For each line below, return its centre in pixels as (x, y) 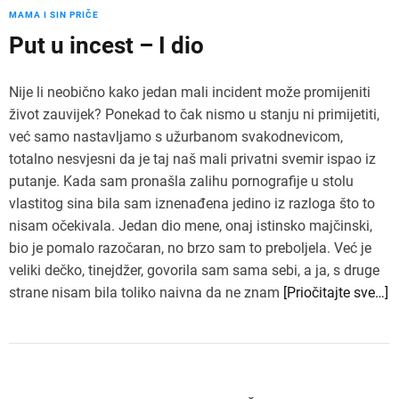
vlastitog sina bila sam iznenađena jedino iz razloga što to (192, 203)
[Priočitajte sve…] (336, 292)
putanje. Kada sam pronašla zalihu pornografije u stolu (181, 181)
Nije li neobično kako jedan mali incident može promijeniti (190, 92)
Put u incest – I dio (106, 45)
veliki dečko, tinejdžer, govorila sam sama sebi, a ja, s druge (194, 270)
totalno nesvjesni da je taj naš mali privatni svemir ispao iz (192, 159)
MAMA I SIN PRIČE (54, 14)
